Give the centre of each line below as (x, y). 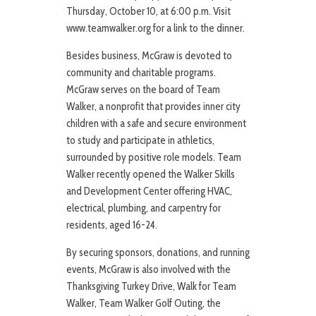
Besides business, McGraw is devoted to (149, 56)
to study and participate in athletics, (140, 141)
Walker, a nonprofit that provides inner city (153, 107)
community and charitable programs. (141, 73)
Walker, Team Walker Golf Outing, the (144, 304)
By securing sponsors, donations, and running (158, 253)
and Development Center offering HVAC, (149, 192)
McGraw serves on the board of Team (143, 90)
